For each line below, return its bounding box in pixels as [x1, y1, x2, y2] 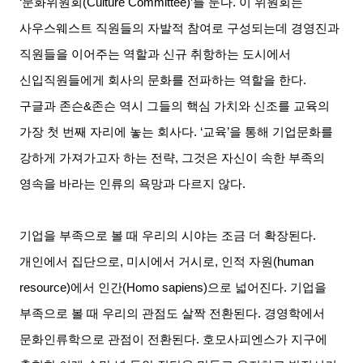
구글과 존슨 [19, 99, 84, 113]
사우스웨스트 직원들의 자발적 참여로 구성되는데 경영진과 [19, 21, 340, 35]
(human [273, 254, 314, 268]
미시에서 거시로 [126, 254, 216, 268]
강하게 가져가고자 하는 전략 [19, 151, 176, 164]
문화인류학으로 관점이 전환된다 [19, 332, 197, 346]
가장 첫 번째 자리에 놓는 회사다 [19, 125, 194, 139]
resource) [19, 280, 71, 294]
